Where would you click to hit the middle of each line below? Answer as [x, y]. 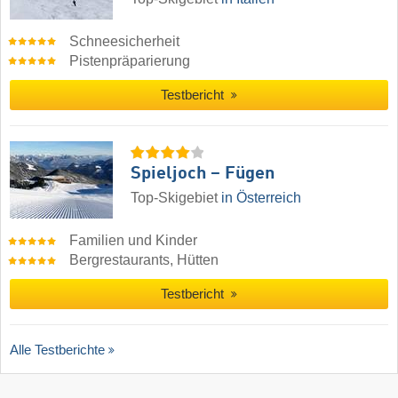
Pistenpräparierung [130, 60]
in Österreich [261, 197]
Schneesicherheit [125, 41]
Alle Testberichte [57, 349]
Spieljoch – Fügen [203, 174]
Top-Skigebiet [176, 197]
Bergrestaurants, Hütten [144, 259]
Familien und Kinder [134, 240]
